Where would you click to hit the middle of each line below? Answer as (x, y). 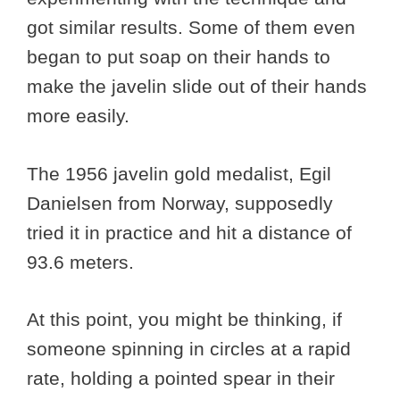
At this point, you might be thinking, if (184, 320)
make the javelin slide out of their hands (197, 87)
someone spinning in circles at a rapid (189, 349)
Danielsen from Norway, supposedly (180, 203)
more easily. (78, 116)
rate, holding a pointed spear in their (181, 379)
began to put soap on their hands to (179, 57)
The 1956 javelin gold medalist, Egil (179, 173)
